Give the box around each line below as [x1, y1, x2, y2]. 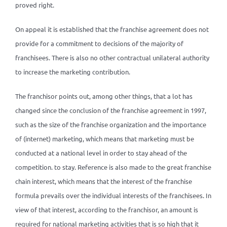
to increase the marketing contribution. [15, 67, 130, 76]
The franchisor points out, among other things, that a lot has [15, 92, 193, 100]
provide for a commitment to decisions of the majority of [15, 39, 183, 48]
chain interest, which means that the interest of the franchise [15, 177, 192, 185]
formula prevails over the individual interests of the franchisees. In [15, 191, 211, 200]
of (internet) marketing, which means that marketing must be [15, 134, 194, 143]
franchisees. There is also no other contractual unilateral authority [15, 53, 209, 62]
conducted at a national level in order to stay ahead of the [15, 148, 187, 157]
